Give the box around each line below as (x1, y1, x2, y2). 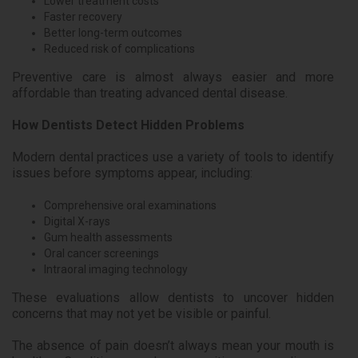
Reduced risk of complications (44, 42, 195, 56)
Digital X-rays (44, 215, 110, 229)
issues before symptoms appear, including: (12, 165, 253, 181)
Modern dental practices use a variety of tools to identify (12, 149, 334, 165)
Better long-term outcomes (44, 26, 182, 40)
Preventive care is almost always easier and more (12, 70, 334, 86)
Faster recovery (44, 10, 122, 24)
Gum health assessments (44, 231, 173, 245)
